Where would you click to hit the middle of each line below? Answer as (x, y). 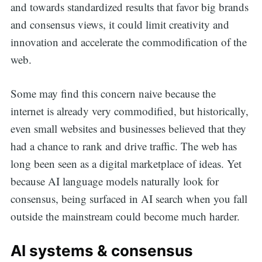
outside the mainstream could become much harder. (125, 216)
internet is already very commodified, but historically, (129, 111)
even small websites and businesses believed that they (128, 129)
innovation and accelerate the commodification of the (128, 42)
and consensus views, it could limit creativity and (120, 24)
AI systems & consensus (101, 250)
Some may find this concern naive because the (113, 94)
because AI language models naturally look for (114, 181)
